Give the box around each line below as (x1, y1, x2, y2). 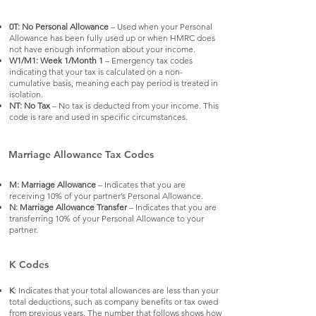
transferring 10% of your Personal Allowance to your (9, 213, 204, 224)
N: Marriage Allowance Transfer (9, 202, 129, 212)
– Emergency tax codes (103, 55, 193, 66)
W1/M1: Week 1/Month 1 (9, 55, 103, 66)
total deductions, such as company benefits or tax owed (9, 296, 218, 307)
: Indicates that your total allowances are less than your (14, 285, 219, 296)
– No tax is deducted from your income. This (50, 100, 219, 111)
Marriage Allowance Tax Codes (8, 148, 154, 161)
